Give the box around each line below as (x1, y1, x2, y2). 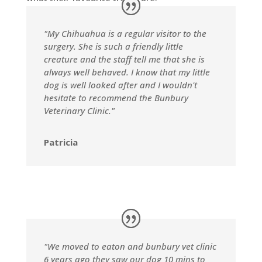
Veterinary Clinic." (43, 104, 115, 116)
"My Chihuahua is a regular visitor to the (43, 27, 206, 39)
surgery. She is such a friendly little (43, 40, 183, 52)
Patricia (43, 136, 78, 148)
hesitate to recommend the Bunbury (43, 91, 188, 104)
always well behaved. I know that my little (43, 65, 210, 78)
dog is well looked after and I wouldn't (43, 78, 197, 91)
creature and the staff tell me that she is (43, 53, 205, 65)
